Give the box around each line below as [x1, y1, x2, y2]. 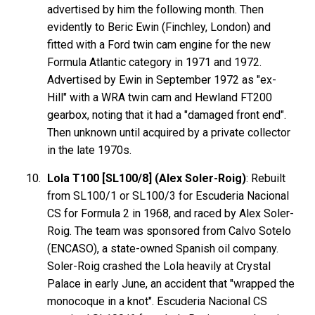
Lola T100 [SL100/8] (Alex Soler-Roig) [47, 171, 247, 185]
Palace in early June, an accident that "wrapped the [47, 276, 295, 290]
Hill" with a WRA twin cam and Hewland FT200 [47, 90, 273, 104]
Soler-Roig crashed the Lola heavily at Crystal [47, 259, 271, 273]
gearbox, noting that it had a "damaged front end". [47, 108, 287, 122]
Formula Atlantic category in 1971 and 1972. [47, 55, 262, 69]
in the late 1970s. [47, 143, 132, 157]
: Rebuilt [246, 171, 286, 185]
